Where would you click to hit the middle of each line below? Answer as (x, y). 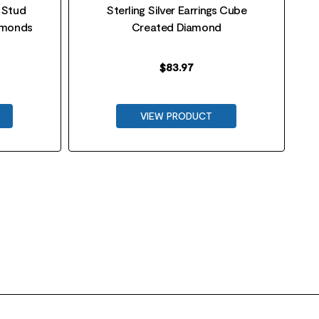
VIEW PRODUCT (177, 116)
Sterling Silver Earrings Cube (177, 10)
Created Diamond (176, 27)
